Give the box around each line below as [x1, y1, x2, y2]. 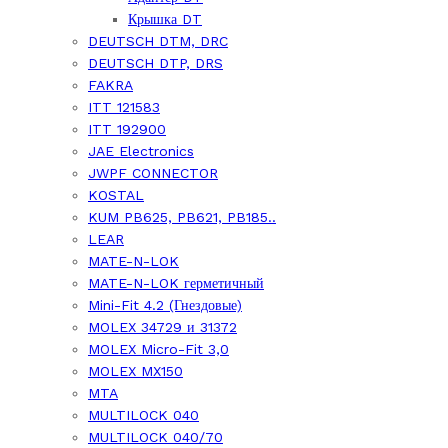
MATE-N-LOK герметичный [88, 275, 264, 291]
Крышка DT [128, 11, 202, 27]
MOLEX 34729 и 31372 [88, 319, 237, 335]
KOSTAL [88, 187, 144, 203]
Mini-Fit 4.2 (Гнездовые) [88, 297, 242, 313]
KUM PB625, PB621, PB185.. [88, 209, 276, 225]
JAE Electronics [88, 143, 194, 159]
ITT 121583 [88, 99, 160, 115]
